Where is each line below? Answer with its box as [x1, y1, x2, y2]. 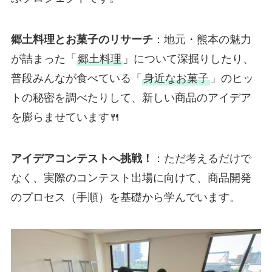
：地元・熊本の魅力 [152, 33, 251, 46]
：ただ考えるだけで [152, 152, 251, 165]
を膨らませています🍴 [10, 111, 120, 124]
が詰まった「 [10, 53, 76, 66]
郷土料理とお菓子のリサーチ [10, 33, 153, 46]
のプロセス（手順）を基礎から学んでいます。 [10, 191, 240, 203]
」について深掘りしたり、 [122, 53, 254, 66]
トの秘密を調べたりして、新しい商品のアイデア [10, 92, 251, 104]
